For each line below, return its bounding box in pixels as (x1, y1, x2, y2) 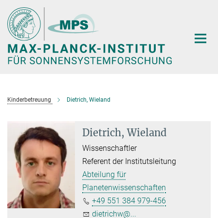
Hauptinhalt (2, 4, 43, 14)
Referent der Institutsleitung (82, 157, 177, 166)
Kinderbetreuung (7, 96, 51, 104)
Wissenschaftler (82, 144, 137, 153)
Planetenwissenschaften (82, 183, 166, 193)
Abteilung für (82, 170, 127, 180)
